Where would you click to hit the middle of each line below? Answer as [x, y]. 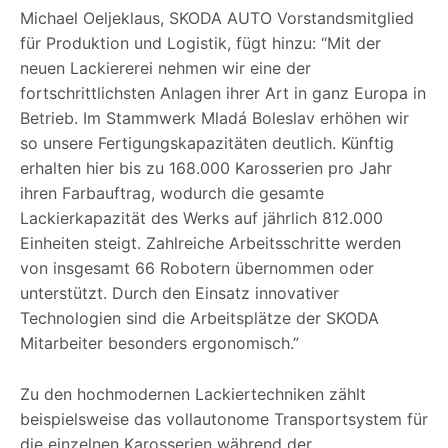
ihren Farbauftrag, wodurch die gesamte [172, 193]
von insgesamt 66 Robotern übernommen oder [197, 268]
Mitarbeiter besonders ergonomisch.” [159, 343]
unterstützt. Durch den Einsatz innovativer [179, 293]
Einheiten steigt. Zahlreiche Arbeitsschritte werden [210, 243]
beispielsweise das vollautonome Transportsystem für [224, 419]
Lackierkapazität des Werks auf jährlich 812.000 [201, 218]
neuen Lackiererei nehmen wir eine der [165, 68]
